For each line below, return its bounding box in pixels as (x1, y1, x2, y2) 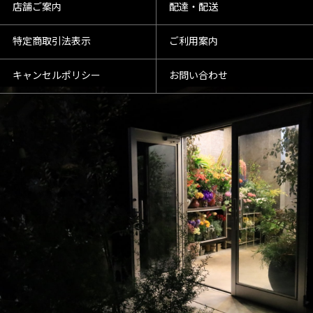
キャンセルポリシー (13, 70, 101, 83)
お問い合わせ (169, 70, 228, 83)
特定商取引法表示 (13, 36, 91, 49)
